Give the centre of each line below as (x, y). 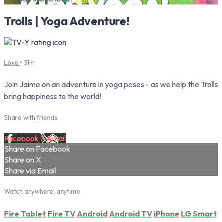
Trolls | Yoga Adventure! (67, 21)
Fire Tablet (25, 213)
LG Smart (199, 213)
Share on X (23, 160)
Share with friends (31, 118)
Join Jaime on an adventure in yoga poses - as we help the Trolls (111, 84)
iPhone (166, 213)
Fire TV (61, 213)
